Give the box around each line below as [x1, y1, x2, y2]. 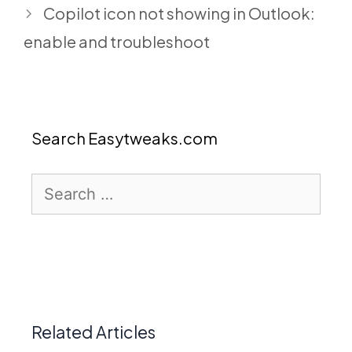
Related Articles [31, 321, 156, 343]
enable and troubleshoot [24, 31, 210, 51]
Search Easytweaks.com [31, 127, 218, 148]
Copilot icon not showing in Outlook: [43, 2, 315, 23]
